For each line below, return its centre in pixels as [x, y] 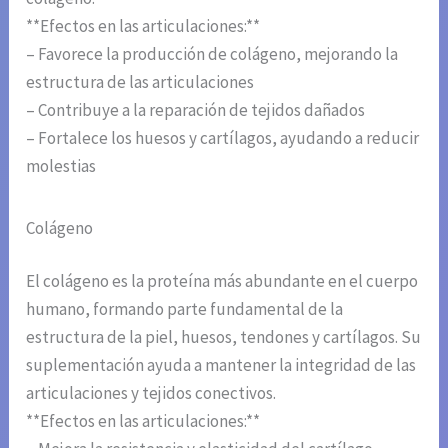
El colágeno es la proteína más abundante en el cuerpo [222, 281]
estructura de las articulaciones [140, 81]
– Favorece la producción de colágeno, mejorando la [212, 53]
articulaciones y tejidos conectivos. [151, 393]
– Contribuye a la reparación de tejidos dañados [196, 109]
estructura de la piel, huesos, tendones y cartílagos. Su [224, 337]
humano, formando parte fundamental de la [185, 309]
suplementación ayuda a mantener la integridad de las [221, 365]
